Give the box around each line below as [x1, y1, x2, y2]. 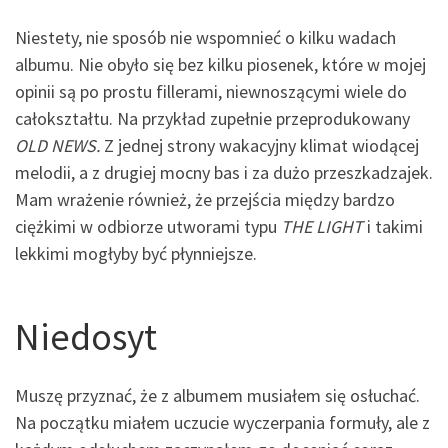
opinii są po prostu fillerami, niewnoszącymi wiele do [15, 79, 407, 103]
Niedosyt [15, 312, 157, 360]
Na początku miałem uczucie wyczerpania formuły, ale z [15, 411, 430, 435]
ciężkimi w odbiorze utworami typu [15, 214, 281, 238]
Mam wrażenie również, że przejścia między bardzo [15, 187, 395, 211]
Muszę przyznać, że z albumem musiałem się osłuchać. [15, 384, 420, 408]
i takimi [363, 214, 423, 238]
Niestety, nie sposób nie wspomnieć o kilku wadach [15, 25, 396, 49]
